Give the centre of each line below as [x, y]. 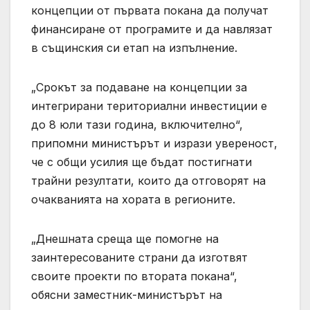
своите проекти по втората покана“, [134, 276]
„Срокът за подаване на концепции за [139, 88]
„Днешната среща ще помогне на [125, 239]
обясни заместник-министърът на [127, 295]
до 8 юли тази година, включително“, [137, 125]
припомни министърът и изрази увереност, [154, 144]
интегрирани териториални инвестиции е [149, 106]
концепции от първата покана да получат [150, 11]
